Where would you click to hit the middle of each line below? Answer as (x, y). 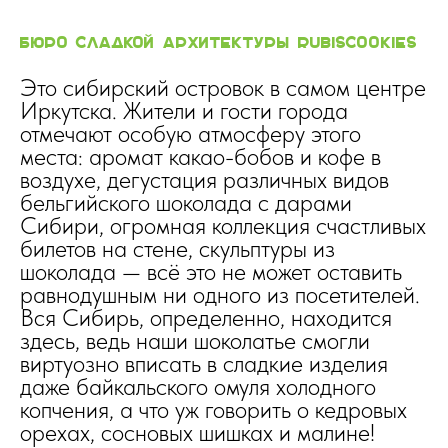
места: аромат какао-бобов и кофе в (200, 156)
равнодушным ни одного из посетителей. (220, 294)
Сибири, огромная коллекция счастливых (223, 225)
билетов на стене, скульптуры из (177, 248)
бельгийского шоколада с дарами (186, 202)
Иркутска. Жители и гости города (184, 110)
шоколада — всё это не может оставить (211, 271)
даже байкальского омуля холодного (198, 386)
